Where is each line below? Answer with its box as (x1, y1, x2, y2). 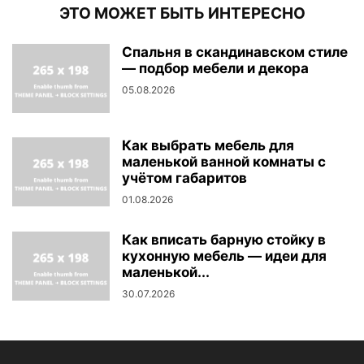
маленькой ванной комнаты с (122, 154, 326, 171)
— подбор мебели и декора (122, 60, 309, 77)
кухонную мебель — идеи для (122, 248, 327, 265)
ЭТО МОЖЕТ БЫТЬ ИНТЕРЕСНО (58, 4, 305, 24)
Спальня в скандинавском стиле (122, 44, 348, 61)
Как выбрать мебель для (122, 137, 294, 154)
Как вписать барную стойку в (122, 232, 326, 249)
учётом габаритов (122, 170, 247, 187)
